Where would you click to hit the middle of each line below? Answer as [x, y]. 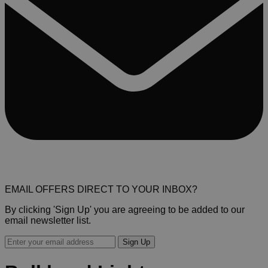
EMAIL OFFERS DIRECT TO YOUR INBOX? [101, 190]
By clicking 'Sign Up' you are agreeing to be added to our [125, 210]
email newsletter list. [48, 221]
